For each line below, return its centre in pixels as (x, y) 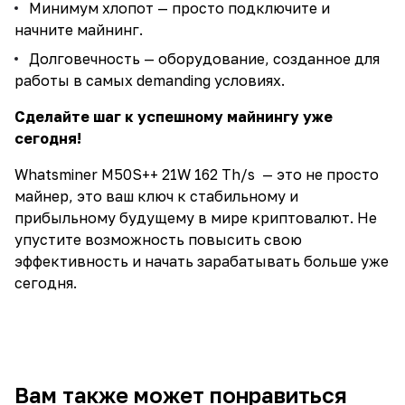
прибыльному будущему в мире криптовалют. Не (196, 218)
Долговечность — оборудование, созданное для (204, 59)
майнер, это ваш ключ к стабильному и (156, 196)
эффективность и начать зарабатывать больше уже (202, 261)
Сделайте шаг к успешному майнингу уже (174, 117)
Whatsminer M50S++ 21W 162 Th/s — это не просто (197, 174)
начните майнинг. (79, 30)
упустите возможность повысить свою (158, 240)
